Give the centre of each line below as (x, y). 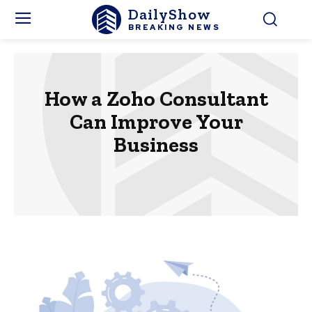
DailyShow (169, 14)
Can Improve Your (156, 122)
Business (156, 145)
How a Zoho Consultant (156, 99)
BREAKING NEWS (174, 27)
